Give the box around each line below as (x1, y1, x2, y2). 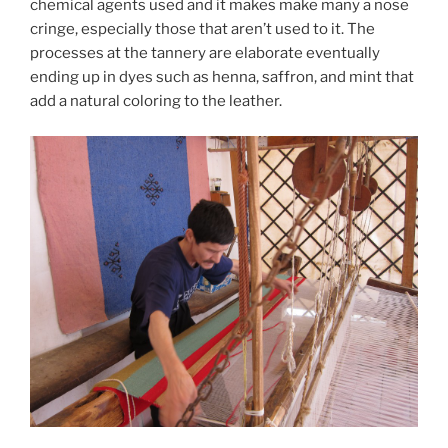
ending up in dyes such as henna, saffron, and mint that (30, 68, 414, 87)
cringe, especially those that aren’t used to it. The (30, 20, 375, 39)
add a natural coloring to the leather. (30, 92, 282, 111)
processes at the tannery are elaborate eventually (30, 44, 380, 63)
